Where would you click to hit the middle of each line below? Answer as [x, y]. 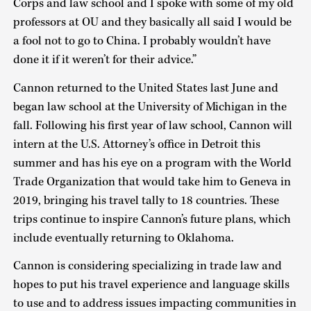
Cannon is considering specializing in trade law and [147, 266]
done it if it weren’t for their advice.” [104, 60]
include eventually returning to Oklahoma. [125, 238]
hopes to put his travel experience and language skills [151, 285]
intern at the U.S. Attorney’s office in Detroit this [136, 144]
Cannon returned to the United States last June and [145, 88]
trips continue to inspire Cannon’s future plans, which [152, 219]
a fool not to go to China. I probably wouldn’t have [142, 41]
